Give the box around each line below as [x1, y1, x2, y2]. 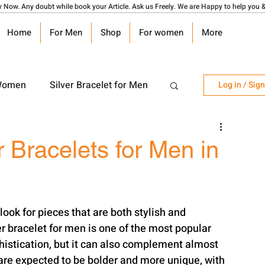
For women [139, 26, 183, 39]
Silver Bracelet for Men [50, 78, 148, 92]
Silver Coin [51, 125, 96, 140]
